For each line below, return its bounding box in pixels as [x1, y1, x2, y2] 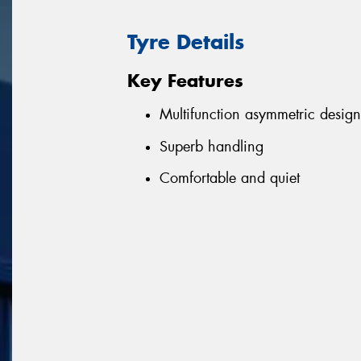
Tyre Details [127, 28, 244, 55]
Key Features [127, 68, 243, 92]
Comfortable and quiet [160, 168, 300, 189]
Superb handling [160, 136, 263, 156]
